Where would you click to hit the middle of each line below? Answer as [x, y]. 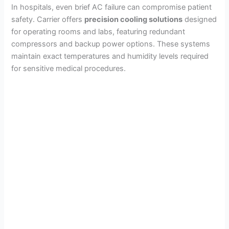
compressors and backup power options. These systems [111, 44]
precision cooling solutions [134, 19]
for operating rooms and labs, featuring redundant [98, 31]
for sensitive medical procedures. [69, 68]
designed [200, 19]
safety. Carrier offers [48, 19]
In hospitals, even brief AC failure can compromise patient [112, 7]
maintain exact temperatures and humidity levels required [110, 56]
